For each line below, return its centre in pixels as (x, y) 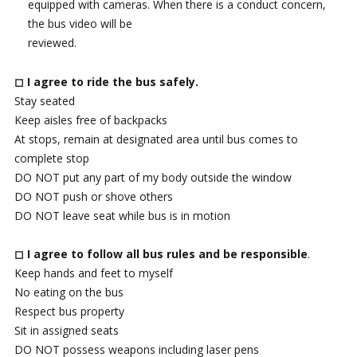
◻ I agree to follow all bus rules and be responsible (161, 254)
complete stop (51, 158)
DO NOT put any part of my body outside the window (153, 177)
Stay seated (44, 100)
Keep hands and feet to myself (93, 273)
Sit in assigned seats (66, 331)
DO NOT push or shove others (93, 196)
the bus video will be (80, 24)
